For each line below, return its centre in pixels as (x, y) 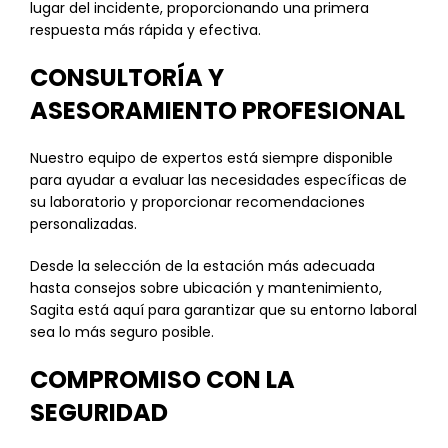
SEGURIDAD (99, 412)
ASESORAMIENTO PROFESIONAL (217, 110)
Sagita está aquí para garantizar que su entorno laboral (223, 310)
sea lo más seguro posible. (122, 332)
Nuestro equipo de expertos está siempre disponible (211, 158)
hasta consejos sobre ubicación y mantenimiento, (206, 288)
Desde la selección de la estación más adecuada (202, 266)
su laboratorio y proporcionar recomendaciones (197, 202)
